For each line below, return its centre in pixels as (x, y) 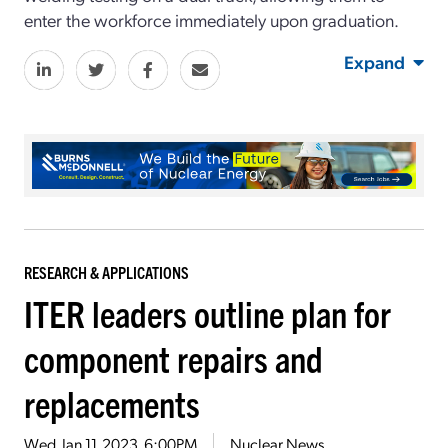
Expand (374, 61)
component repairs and (173, 358)
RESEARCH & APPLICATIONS (106, 272)
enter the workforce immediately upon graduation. (211, 19)
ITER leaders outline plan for (207, 313)
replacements (112, 403)
